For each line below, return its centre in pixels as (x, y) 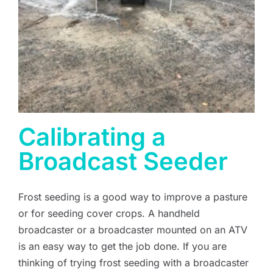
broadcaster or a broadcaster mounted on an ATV (133, 229)
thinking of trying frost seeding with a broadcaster (133, 262)
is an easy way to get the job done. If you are (122, 246)
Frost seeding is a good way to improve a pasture (133, 197)
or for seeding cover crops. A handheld (109, 213)
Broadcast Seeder (123, 161)
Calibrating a (92, 136)
